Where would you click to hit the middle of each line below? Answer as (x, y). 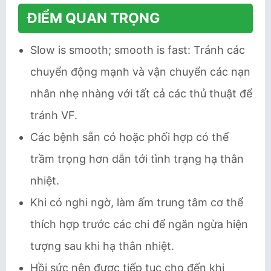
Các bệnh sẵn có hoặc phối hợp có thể (129, 137)
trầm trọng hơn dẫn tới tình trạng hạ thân (137, 159)
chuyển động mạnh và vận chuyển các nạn (140, 72)
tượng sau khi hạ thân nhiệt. (102, 246)
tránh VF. (54, 115)
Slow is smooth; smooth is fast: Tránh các (138, 50)
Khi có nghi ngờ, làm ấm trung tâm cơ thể (137, 202)
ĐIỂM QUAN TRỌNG (94, 18)
